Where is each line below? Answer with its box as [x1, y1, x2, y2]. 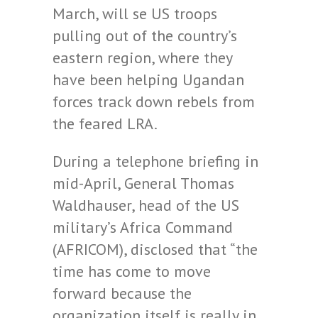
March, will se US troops [53, 4, 217, 23]
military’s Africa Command [53, 217, 233, 237]
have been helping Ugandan [53, 70, 244, 89]
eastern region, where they [53, 48, 232, 67]
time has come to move [53, 261, 211, 281]
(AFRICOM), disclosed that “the [53, 239, 258, 259]
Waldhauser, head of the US [53, 195, 239, 215]
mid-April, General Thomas [53, 173, 234, 193]
